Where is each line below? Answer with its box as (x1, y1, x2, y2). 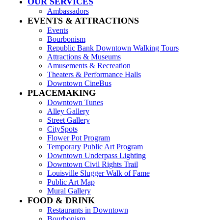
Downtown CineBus (47, 79, 111, 87)
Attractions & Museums (47, 52, 121, 61)
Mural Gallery (47, 186, 91, 195)
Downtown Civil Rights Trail (47, 160, 138, 168)
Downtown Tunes (47, 98, 103, 107)
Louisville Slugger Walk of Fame (47, 168, 150, 177)
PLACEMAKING (27, 87, 96, 98)
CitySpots (47, 124, 78, 133)
